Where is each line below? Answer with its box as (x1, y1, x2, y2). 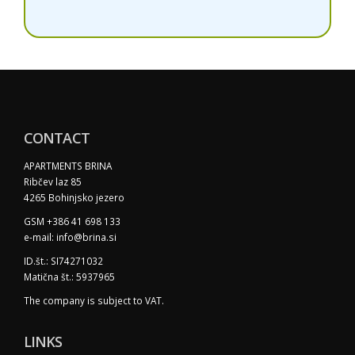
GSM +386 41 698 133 (24, 215, 120, 228)
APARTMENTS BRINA (24, 159, 112, 173)
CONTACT (24, 128, 90, 148)
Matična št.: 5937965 (24, 270, 115, 284)
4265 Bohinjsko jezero (24, 191, 124, 204)
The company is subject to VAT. (24, 294, 164, 307)
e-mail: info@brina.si (24, 231, 116, 244)
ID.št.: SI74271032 (24, 254, 103, 268)
